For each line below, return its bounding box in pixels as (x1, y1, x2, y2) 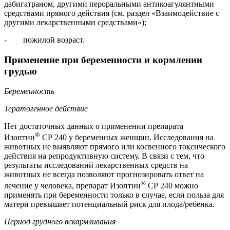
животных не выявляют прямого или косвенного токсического (4, 142, 225, 151)
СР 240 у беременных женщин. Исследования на (40, 133, 214, 142)
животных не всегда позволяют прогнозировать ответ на (4, 170, 204, 179)
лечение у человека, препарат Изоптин (4, 181, 141, 190)
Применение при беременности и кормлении (4, 54, 202, 66)
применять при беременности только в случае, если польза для (4, 190, 224, 200)
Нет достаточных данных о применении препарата (4, 121, 183, 130)
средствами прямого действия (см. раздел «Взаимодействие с (4, 9, 219, 18)
